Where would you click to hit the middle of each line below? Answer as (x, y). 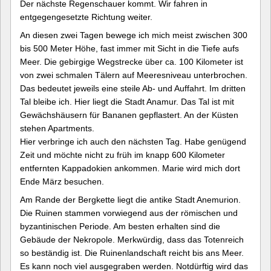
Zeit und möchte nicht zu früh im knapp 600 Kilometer (122, 155)
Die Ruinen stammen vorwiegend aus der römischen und (129, 213)
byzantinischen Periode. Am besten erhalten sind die (120, 226)
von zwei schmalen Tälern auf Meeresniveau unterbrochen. (134, 75)
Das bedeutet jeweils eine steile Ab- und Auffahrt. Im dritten (133, 88)
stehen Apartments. (57, 128)
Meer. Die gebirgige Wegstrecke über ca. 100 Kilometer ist (132, 62)
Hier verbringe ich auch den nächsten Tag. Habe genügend (133, 142)
